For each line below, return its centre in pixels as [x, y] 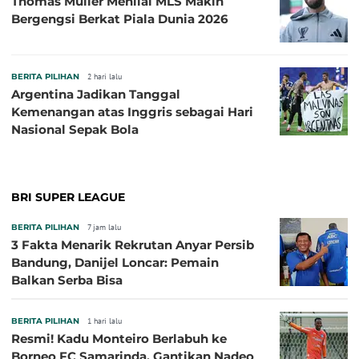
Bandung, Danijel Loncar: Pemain [115, 262]
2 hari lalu [105, 76]
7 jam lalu [104, 227]
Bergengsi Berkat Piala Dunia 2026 [120, 18]
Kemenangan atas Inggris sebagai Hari [132, 111]
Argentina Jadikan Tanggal [96, 94]
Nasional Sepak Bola [75, 129]
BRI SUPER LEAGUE [68, 197]
